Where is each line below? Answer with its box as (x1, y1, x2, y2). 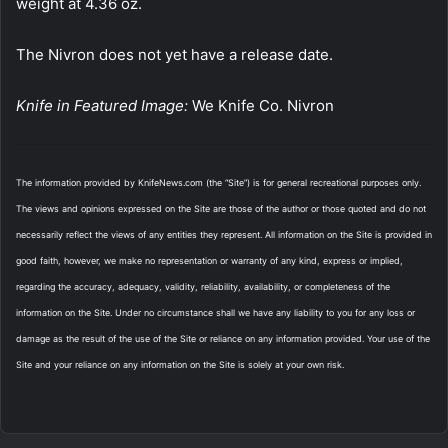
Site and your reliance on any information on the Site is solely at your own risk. (16, 358, 344, 370)
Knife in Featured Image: (16, 95, 188, 115)
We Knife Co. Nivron (188, 95, 334, 115)
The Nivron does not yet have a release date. (16, 44, 333, 64)
